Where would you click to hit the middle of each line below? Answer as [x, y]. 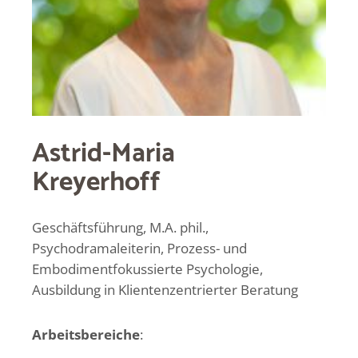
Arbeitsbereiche [86, 334]
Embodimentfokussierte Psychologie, [147, 269]
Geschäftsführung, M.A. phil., [120, 227]
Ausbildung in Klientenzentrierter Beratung [165, 290]
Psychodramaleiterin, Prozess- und [139, 248]
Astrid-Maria [103, 154]
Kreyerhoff [96, 183]
